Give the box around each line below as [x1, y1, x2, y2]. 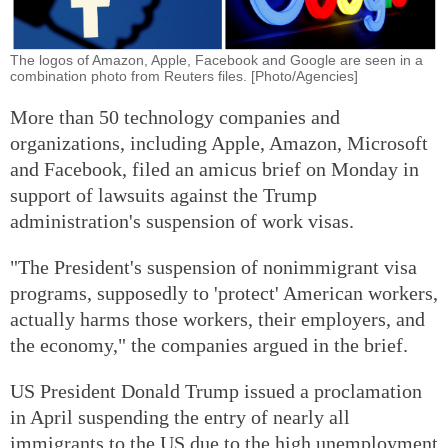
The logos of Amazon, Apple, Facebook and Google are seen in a [10, 51, 423, 68]
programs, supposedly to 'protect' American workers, [10, 281, 438, 304]
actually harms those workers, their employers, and [10, 307, 425, 330]
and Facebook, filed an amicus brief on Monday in [10, 157, 419, 180]
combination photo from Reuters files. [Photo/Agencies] [10, 67, 358, 84]
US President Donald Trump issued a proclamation [10, 379, 422, 402]
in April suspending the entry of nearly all [10, 405, 350, 428]
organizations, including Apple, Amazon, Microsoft [10, 131, 428, 154]
